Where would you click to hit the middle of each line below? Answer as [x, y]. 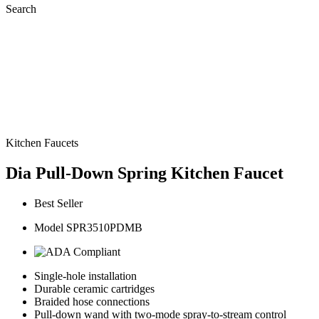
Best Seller [58, 203]
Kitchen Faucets [42, 143]
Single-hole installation [85, 276]
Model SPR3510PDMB [88, 227]
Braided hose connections [92, 301]
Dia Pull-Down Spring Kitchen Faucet [145, 173]
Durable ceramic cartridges [94, 288]
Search [21, 9]
